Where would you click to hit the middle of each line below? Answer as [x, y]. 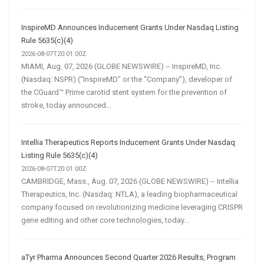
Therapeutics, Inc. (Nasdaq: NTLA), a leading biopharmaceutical [129, 194]
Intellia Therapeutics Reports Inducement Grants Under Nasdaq [128, 142]
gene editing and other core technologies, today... [105, 220]
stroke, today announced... [66, 105]
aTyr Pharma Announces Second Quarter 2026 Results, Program [128, 257]
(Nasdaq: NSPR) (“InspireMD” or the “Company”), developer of [127, 79]
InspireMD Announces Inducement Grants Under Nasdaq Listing [130, 27]
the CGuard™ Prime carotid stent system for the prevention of [124, 92]
